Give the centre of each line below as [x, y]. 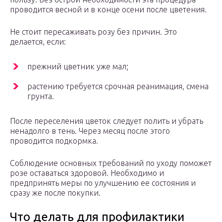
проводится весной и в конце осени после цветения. [108, 10]
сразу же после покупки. [55, 193]
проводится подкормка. [54, 141]
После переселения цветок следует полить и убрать [107, 121]
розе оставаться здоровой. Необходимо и [87, 173]
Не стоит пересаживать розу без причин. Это [93, 32]
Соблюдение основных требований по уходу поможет [111, 163]
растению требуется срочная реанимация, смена [118, 86]
